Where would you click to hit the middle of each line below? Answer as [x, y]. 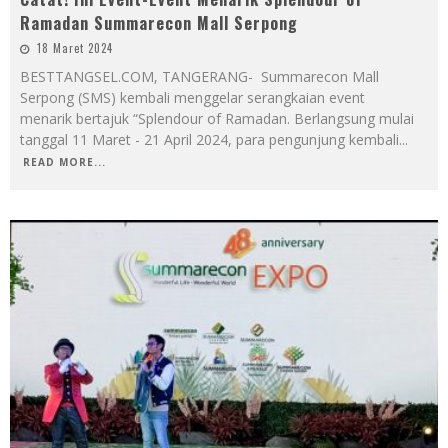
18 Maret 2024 [75, 47]
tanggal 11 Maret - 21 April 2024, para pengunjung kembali [209, 139]
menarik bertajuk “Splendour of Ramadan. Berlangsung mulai [217, 118]
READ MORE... [64, 161]
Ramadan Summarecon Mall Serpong [159, 22]
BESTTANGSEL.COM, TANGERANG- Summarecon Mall [199, 76]
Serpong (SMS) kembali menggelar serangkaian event [192, 97]
